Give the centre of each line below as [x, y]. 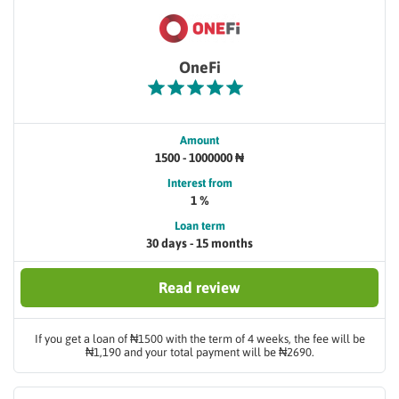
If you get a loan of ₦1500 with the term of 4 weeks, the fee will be [199, 339]
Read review [199, 288]
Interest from [199, 183]
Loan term [199, 226]
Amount [199, 140]
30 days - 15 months [199, 243]
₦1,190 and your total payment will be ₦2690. [199, 352]
